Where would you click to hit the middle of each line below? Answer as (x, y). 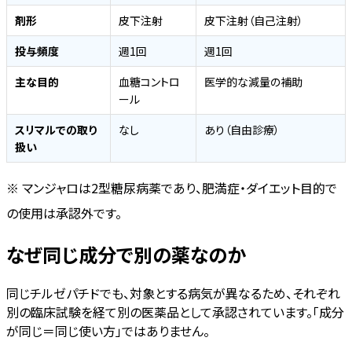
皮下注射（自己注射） (254, 20)
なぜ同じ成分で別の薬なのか (126, 255)
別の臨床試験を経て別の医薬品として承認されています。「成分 (175, 312)
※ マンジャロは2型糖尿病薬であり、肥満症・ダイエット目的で (172, 187)
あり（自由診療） (242, 129)
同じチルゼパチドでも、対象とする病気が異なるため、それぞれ (173, 293)
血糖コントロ (149, 81)
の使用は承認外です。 (64, 213)
